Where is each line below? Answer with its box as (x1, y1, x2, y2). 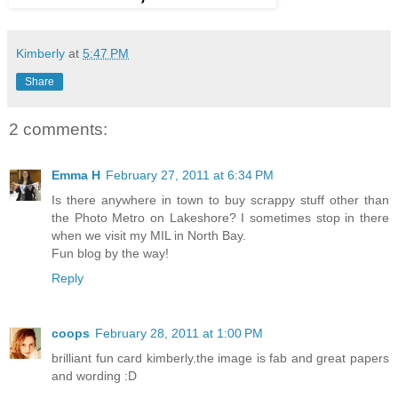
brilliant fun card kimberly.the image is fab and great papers (52, 351, 389, 366)
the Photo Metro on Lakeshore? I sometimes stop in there (52, 211, 389, 226)
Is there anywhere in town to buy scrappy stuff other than (52, 193, 389, 208)
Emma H (52, 168, 100, 183)
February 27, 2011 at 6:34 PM (106, 168, 274, 183)
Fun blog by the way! (52, 246, 169, 261)
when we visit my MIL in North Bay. (52, 228, 246, 243)
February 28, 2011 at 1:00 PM (95, 326, 263, 341)
